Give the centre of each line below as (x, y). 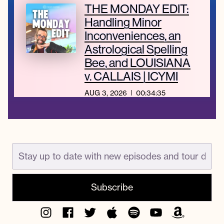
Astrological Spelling (136, 49)
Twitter (106, 211)
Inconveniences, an (132, 36)
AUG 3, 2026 (105, 93)
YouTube (176, 211)
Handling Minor (123, 22)
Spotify (150, 211)
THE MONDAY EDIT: (136, 9)
